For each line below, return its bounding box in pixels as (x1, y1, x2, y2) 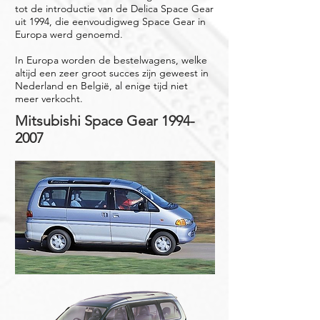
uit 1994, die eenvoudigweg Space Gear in (15, 15, 206, 29)
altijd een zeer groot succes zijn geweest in (15, 66, 209, 80)
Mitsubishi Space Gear (15, 112, 161, 130)
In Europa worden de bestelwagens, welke (15, 54, 207, 67)
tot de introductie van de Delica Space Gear (15, 2, 214, 16)
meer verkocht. (15, 92, 83, 106)
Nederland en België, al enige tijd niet (15, 79, 188, 93)
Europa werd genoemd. (15, 28, 123, 41)
